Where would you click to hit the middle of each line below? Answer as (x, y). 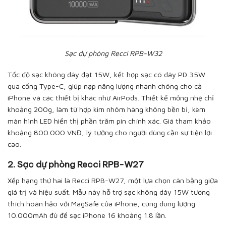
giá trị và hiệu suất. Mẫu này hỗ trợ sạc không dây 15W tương (109, 192)
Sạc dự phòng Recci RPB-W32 (113, 53)
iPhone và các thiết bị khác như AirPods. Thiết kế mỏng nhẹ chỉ (111, 97)
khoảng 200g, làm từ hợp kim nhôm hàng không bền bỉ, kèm (106, 109)
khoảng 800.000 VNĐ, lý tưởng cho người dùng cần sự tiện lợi (110, 132)
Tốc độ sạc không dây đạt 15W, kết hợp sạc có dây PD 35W (106, 74)
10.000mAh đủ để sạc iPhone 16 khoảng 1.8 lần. (88, 215)
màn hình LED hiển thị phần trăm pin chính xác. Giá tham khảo (109, 121)
